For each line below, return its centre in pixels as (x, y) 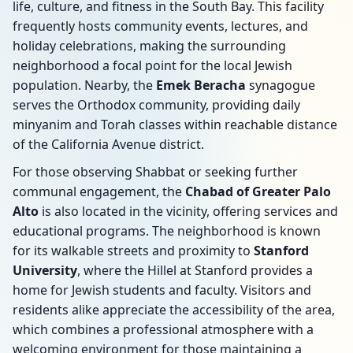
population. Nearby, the (84, 85)
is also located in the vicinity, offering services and (188, 211)
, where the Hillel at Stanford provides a (195, 270)
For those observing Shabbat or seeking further (155, 172)
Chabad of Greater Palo (258, 191)
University (45, 270)
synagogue (281, 85)
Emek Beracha (201, 85)
